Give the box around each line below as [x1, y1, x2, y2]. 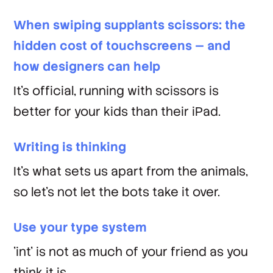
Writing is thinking [13, 139, 127, 155]
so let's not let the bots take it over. [13, 184, 221, 200]
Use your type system [13, 219, 147, 235]
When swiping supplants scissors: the [13, 17, 246, 33]
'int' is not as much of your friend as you [13, 244, 249, 260]
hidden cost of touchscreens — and [13, 38, 231, 54]
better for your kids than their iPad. [13, 104, 221, 119]
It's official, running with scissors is [13, 83, 219, 99]
